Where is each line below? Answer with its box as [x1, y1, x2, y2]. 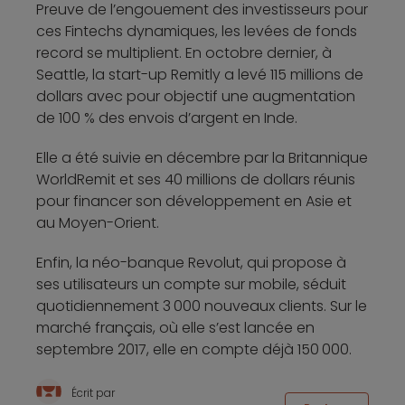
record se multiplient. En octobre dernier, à [36, 42, 332, 63]
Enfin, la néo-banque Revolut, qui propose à [36, 251, 346, 273]
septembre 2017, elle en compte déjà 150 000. [36, 338, 352, 360]
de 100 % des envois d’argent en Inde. [36, 107, 297, 128]
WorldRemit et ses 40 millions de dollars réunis [36, 168, 355, 190]
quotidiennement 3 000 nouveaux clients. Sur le [36, 295, 367, 316]
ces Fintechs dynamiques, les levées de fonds [36, 20, 357, 42]
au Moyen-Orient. [36, 212, 159, 233]
